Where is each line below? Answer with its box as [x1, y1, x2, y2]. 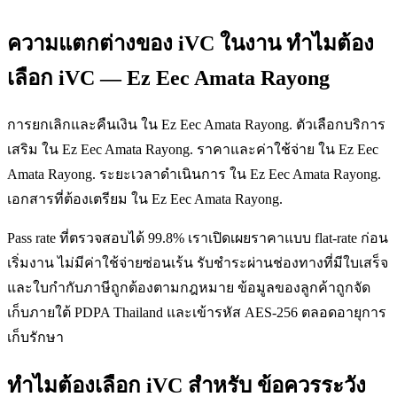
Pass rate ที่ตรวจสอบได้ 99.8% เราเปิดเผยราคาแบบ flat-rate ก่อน [7, 230, 388, 245]
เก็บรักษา [7, 329, 64, 345]
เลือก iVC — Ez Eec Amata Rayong [7, 66, 330, 90]
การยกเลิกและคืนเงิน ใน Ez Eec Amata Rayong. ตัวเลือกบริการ [7, 116, 385, 132]
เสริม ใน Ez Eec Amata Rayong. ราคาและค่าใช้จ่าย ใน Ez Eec [7, 141, 378, 157]
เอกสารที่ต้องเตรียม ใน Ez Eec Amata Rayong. [7, 191, 283, 206]
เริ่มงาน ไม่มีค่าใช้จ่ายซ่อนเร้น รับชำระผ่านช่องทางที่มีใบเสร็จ [7, 254, 388, 270]
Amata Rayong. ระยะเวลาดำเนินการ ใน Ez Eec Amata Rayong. [7, 166, 381, 182]
